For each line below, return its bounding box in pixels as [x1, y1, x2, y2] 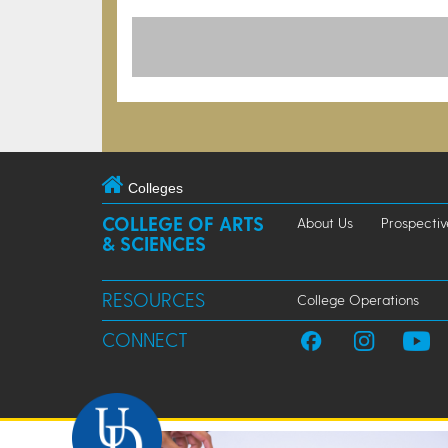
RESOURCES [102, 288, 205, 312]
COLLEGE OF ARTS [102, 212, 264, 236]
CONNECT [102, 328, 188, 352]
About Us [297, 214, 353, 232]
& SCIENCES [102, 232, 206, 256]
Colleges [128, 180, 183, 197]
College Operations [297, 291, 419, 309]
